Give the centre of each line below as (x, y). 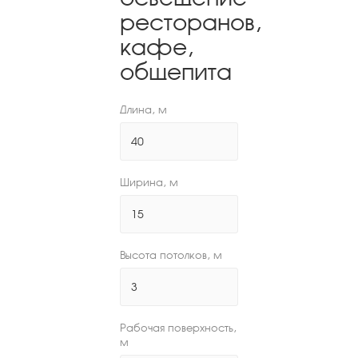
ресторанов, (191, 22)
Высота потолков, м (171, 255)
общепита (176, 72)
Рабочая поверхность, (178, 328)
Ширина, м (149, 182)
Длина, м (143, 109)
